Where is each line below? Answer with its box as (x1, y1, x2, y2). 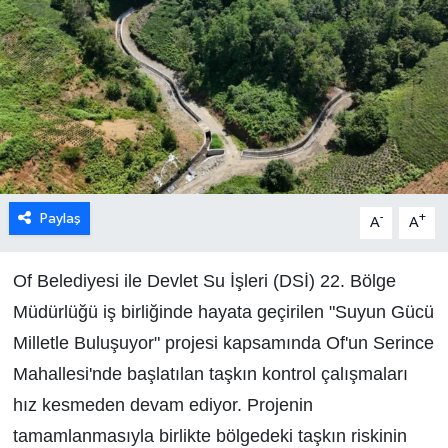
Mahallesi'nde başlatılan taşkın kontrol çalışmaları (12, 363, 408, 384)
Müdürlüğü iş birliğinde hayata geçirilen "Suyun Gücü (12, 301, 434, 322)
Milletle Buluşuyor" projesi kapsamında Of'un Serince (12, 332, 434, 353)
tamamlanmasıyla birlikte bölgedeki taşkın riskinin (12, 425, 407, 446)
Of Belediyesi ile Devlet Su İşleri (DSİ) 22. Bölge (12, 270, 396, 291)
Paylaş (39, 210, 81, 226)
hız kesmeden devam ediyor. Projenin (12, 394, 313, 415)
